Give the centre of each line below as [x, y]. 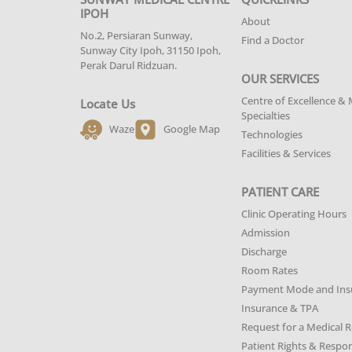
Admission [266, 233]
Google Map [192, 128]
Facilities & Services [286, 153]
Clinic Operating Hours [294, 214]
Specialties [266, 115]
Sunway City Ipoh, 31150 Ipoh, [150, 50]
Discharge [264, 251]
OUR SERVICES [280, 79]
